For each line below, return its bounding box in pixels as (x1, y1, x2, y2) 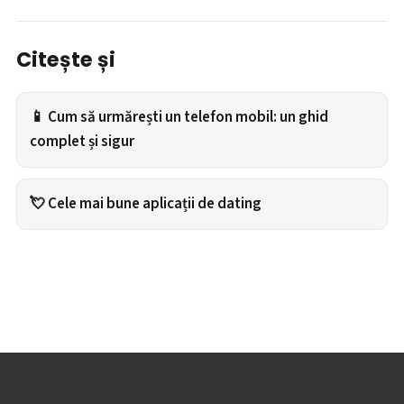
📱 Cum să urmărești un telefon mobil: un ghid (30, 106, 328, 128)
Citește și (16, 44, 115, 74)
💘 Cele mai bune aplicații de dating (30, 192, 262, 215)
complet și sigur (30, 130, 134, 152)
